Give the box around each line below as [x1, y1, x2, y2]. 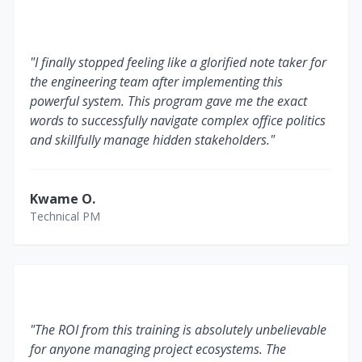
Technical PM [30, 208, 100, 224]
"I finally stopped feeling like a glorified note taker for [30, 53, 326, 71]
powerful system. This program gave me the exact [30, 91, 307, 110]
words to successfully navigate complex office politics [30, 111, 326, 129]
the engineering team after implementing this [30, 72, 283, 90]
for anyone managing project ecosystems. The [30, 339, 286, 358]
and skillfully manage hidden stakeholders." [30, 130, 275, 149]
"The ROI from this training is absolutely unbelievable [30, 320, 326, 339]
